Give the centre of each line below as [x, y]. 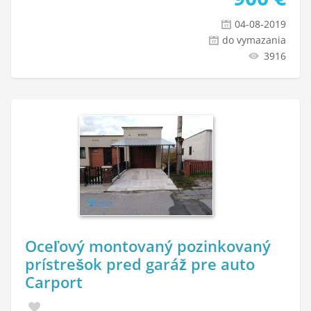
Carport [54, 282]
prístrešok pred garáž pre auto [140, 264]
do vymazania [254, 40]
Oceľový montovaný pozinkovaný [148, 246]
